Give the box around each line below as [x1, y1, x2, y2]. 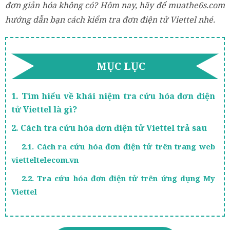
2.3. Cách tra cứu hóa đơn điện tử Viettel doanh [22, 205, 215, 216]
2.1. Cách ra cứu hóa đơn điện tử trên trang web [22, 141, 215, 152]
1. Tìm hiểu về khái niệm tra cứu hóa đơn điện [11, 90, 215, 102]
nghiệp [11, 218, 37, 229]
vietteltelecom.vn [11, 155, 79, 165]
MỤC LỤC [96, 59, 145, 73]
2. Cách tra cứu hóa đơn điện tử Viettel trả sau [11, 122, 209, 134]
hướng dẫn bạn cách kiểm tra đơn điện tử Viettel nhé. [5, 14, 215, 26]
